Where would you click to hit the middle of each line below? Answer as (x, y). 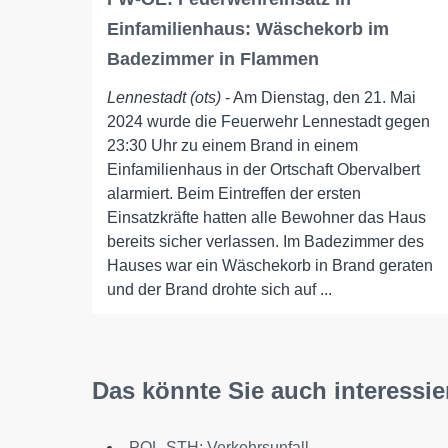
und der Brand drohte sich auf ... (219, 289)
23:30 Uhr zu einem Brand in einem (232, 145)
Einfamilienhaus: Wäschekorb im (248, 28)
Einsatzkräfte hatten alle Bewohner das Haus (266, 217)
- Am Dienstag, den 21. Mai (318, 97)
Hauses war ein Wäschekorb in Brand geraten (270, 265)
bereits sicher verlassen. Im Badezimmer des (265, 241)
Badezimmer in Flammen (213, 58)
